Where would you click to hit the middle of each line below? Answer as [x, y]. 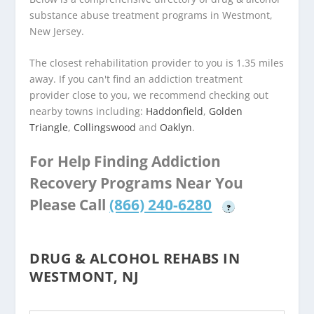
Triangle [49, 127]
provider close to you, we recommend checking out [149, 95]
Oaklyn [176, 127]
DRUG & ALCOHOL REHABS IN [135, 259]
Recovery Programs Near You [137, 183]
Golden [226, 111]
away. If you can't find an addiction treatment [136, 78]
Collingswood [105, 127]
